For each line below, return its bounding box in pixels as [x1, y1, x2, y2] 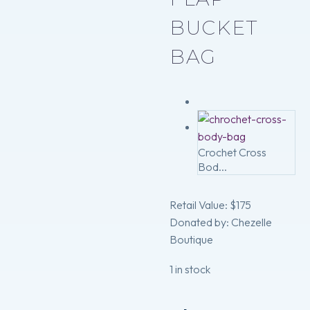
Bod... [198, 160, 227, 174]
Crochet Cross [198, 145, 266, 160]
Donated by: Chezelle [170, 215, 272, 230]
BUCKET [170, 15, 258, 39]
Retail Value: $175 [170, 198, 251, 212]
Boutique [170, 232, 213, 247]
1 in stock [170, 262, 210, 276]
